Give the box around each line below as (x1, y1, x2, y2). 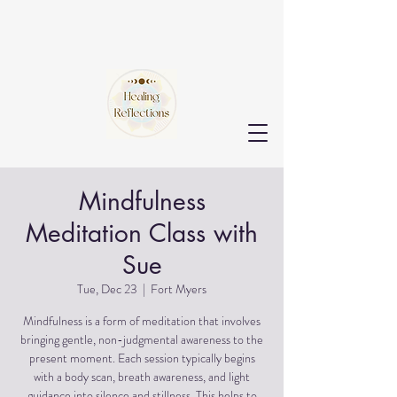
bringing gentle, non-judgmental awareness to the (20, 331, 263, 348)
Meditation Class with (26, 217, 258, 249)
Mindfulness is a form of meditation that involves (23, 312, 261, 330)
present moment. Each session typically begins (28, 349, 255, 367)
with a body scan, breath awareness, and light (34, 368, 250, 385)
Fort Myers (151, 280, 206, 298)
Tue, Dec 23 (77, 280, 137, 298)
